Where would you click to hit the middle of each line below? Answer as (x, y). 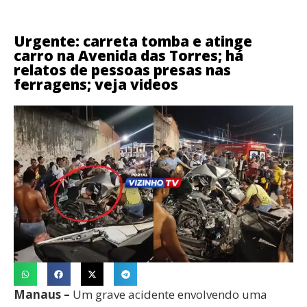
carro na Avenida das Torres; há (128, 56)
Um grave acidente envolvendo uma (169, 295)
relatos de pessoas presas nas (122, 70)
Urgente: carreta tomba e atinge (133, 41)
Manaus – (42, 295)
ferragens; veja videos (96, 84)
